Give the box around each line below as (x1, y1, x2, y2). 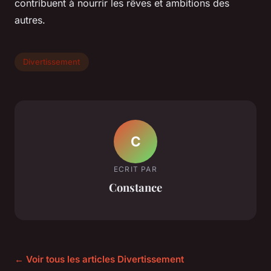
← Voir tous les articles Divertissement (15, 253, 184, 265)
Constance (109, 180, 162, 195)
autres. (15, 13, 45, 26)
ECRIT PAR (114, 165, 157, 174)
